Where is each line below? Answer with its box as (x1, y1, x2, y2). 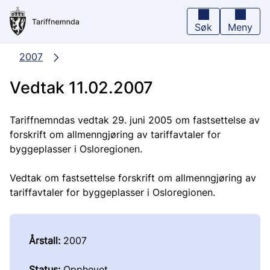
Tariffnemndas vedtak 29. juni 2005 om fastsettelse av (10, 114, 260, 126)
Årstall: (29, 234, 60, 246)
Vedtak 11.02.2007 (10, 77, 153, 98)
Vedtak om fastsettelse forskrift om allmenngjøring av (10, 172, 256, 184)
